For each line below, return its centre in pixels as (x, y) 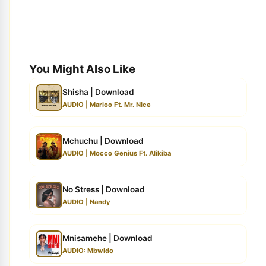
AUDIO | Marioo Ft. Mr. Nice (106, 104)
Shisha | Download (98, 92)
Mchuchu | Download (103, 140)
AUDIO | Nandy (86, 202)
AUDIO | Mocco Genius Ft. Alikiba (116, 153)
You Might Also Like (82, 69)
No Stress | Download (103, 190)
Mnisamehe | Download (107, 238)
